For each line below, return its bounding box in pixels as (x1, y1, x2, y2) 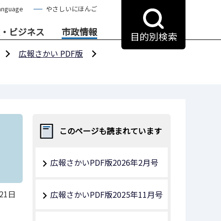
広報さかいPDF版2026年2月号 (50, 156, 158, 168)
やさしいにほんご (46, 4, 97, 13)
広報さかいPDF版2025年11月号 (50, 188, 163, 200)
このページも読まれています (59, 125, 162, 137)
